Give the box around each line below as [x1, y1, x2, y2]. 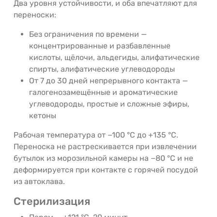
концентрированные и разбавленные [29, 41, 170, 50]
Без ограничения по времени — [29, 29, 147, 39]
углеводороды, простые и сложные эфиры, [29, 99, 189, 108]
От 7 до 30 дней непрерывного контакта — [29, 76, 188, 85]
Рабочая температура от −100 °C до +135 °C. [14, 130, 178, 139]
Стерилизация [14, 195, 90, 207]
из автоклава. [14, 176, 65, 186]
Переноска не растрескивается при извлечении [14, 141, 197, 151]
